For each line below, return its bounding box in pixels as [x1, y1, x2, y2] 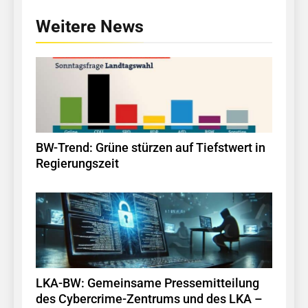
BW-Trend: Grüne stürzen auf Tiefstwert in [36, 141, 265, 155]
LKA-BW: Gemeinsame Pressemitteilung [36, 276, 259, 291]
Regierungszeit [36, 157, 119, 171]
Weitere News [36, 16, 144, 37]
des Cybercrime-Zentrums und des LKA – [36, 292, 263, 307]
